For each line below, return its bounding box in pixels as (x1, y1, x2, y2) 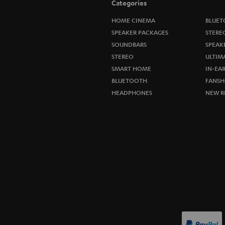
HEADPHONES (111, 88, 152, 96)
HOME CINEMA (111, 16, 155, 24)
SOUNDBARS (111, 40, 147, 48)
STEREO (111, 52, 134, 60)
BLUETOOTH (111, 76, 147, 84)
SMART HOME (111, 64, 151, 72)
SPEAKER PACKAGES (111, 28, 168, 36)
